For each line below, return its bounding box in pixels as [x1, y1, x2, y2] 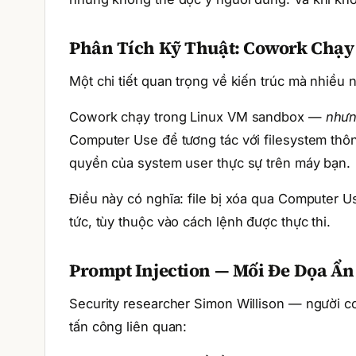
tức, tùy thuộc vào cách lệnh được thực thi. [69, 214, 331, 230]
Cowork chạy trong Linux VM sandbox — [69, 109, 326, 125]
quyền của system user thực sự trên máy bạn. [69, 155, 351, 171]
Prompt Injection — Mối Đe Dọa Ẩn [69, 258, 354, 282]
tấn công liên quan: [69, 319, 188, 335]
